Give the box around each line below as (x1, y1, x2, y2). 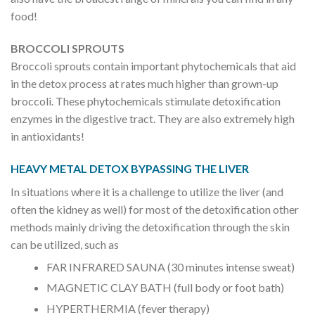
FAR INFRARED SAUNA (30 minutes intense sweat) (46, 259, 295, 274)
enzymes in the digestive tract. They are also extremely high (11, 111, 295, 125)
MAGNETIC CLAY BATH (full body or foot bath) (46, 281, 284, 295)
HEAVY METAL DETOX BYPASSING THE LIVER (11, 161, 249, 175)
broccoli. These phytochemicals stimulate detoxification (11, 94, 281, 108)
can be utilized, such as (11, 237, 119, 251)
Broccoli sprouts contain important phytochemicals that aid (11, 58, 296, 72)
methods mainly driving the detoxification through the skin (11, 219, 290, 233)
